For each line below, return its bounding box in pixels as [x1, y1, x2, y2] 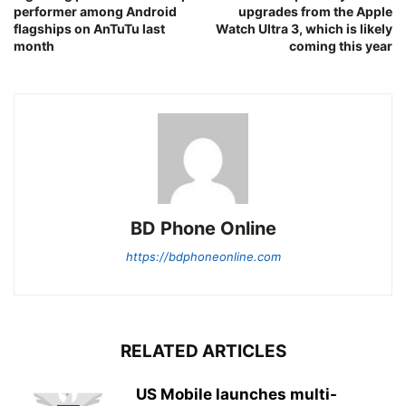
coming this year [289, 37, 392, 53]
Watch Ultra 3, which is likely [216, 20, 392, 36]
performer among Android [14, 3, 177, 19]
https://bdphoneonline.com [125, 248, 281, 264]
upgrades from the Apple [238, 3, 392, 19]
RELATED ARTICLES [120, 340, 286, 362]
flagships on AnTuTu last [14, 20, 165, 36]
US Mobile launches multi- [136, 384, 337, 403]
